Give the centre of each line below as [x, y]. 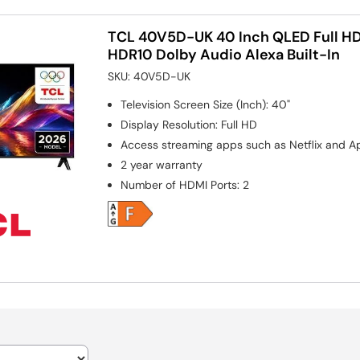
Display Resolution [168, 124]
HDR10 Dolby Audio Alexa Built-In [224, 54]
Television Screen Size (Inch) [194, 104]
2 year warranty [162, 164]
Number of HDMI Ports [179, 184]
